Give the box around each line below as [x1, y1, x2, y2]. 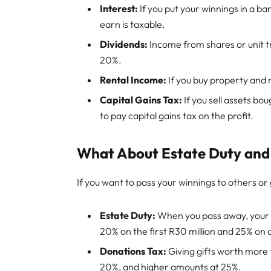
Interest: [100, 2, 139, 15]
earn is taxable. [100, 18, 166, 31]
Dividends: [100, 38, 148, 51]
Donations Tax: [100, 244, 167, 257]
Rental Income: [100, 74, 167, 87]
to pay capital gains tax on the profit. [100, 109, 254, 122]
